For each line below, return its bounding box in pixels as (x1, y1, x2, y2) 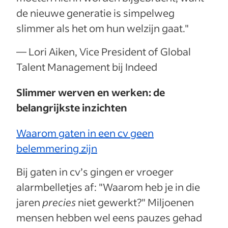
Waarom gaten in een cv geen (16, 126, 154, 140)
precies (42, 195, 76, 209)
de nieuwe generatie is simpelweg (16, 6, 175, 20)
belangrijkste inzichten (16, 101, 127, 115)
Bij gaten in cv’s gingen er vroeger (16, 165, 174, 179)
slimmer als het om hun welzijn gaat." (16, 21, 191, 35)
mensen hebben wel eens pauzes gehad (16, 211, 202, 224)
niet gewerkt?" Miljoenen (76, 195, 194, 209)
